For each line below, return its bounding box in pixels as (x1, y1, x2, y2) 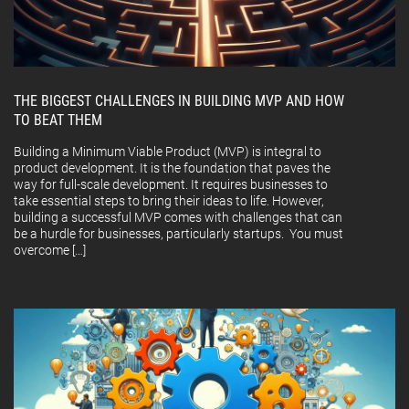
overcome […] (14, 243, 86, 258)
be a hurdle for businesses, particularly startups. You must (14, 226, 343, 242)
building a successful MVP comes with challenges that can (14, 210, 342, 225)
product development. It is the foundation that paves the (14, 161, 330, 176)
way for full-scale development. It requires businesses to (14, 177, 328, 193)
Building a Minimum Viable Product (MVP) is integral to (14, 144, 321, 160)
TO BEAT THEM (14, 111, 102, 130)
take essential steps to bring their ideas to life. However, (14, 194, 324, 209)
